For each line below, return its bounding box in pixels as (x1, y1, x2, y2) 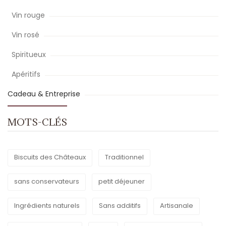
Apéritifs (12, 69, 42, 79)
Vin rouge (12, 10, 47, 20)
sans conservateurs (14, 177, 79, 186)
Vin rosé (12, 30, 41, 40)
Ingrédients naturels (14, 201, 80, 210)
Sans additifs (99, 201, 141, 210)
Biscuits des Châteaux (14, 152, 86, 162)
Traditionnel (105, 152, 144, 162)
